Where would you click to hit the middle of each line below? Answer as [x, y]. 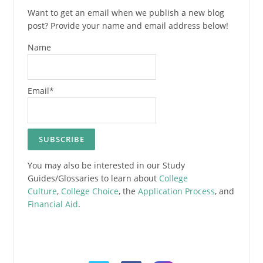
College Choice [90, 191]
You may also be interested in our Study [106, 166]
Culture [42, 191]
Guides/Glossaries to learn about [93, 178]
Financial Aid [53, 204]
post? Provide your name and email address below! [129, 26]
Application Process [176, 191]
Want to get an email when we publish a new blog [126, 13]
